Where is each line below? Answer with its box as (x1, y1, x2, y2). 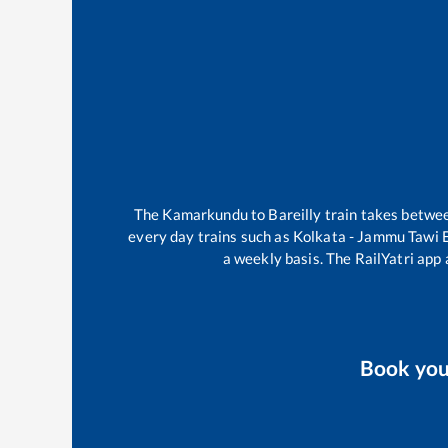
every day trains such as (128, 226, 293, 245)
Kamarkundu (162, 204, 248, 223)
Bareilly (268, 204, 322, 223)
